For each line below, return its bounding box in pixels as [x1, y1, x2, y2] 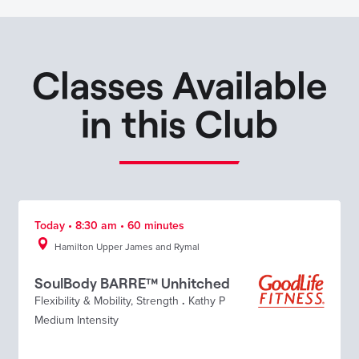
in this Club [81, 99, 278, 146]
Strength [136, 293, 179, 308]
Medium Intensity [34, 313, 119, 327]
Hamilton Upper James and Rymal [54, 240, 200, 252]
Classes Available [32, 60, 327, 107]
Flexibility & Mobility [34, 293, 131, 308]
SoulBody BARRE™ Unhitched [34, 273, 230, 292]
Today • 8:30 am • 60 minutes [34, 218, 184, 232]
